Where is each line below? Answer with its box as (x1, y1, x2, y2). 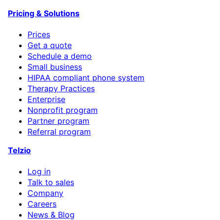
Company (27, 188, 63, 198)
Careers (27, 199, 56, 209)
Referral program (27, 127, 91, 137)
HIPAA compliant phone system (27, 73, 144, 83)
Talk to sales (27, 177, 74, 188)
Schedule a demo (27, 51, 92, 61)
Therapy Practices (27, 83, 95, 94)
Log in (27, 166, 51, 177)
